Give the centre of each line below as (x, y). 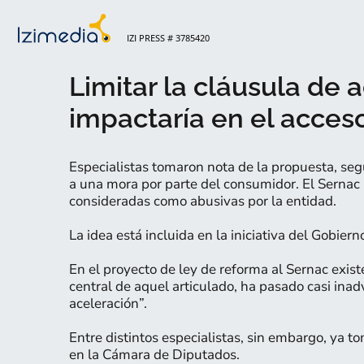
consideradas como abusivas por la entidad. (202, 201)
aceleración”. (108, 303)
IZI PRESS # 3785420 (168, 37)
